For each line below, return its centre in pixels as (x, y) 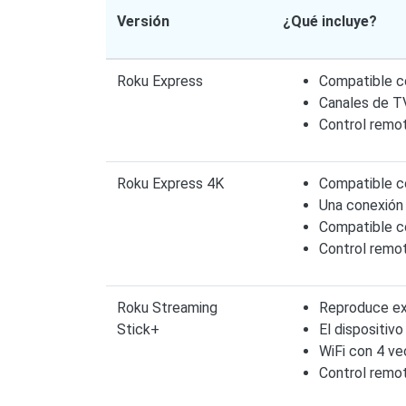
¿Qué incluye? (330, 21)
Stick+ (138, 329)
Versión (143, 21)
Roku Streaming (167, 307)
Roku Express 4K (170, 183)
